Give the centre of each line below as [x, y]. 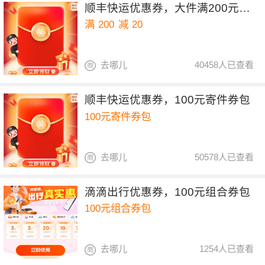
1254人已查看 [227, 249]
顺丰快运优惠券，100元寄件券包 [168, 100]
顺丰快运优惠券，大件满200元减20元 [245, 8]
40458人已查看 [224, 65]
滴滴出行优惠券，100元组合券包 [168, 192]
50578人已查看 [224, 157]
